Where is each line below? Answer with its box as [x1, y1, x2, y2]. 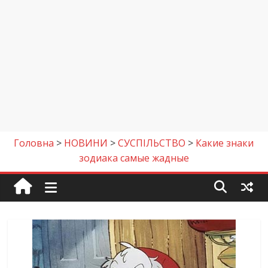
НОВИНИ [64, 136, 108, 150]
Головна [14, 136, 54, 150]
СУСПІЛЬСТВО [118, 136, 186, 150]
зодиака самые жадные [78, 151, 189, 165]
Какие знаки [196, 136, 254, 150]
